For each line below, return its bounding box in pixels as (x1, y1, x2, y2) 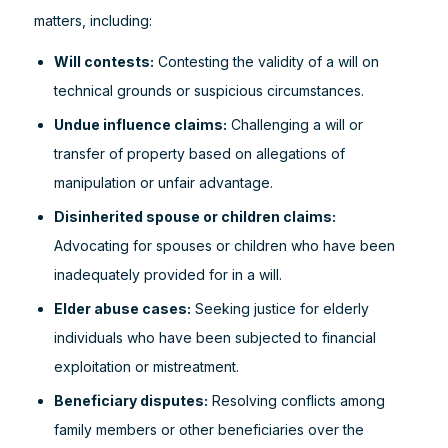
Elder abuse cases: (53, 300, 191, 317)
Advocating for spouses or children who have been (53, 237, 395, 254)
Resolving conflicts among (207, 392, 385, 409)
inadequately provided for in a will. (53, 266, 282, 283)
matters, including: (33, 12, 152, 29)
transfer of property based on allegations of (53, 145, 345, 162)
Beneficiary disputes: (53, 392, 208, 409)
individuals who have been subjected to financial (53, 329, 376, 346)
